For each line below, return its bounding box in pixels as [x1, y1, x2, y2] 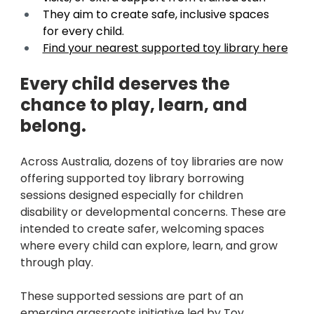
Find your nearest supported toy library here [42, 40, 288, 57]
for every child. [42, 23, 127, 40]
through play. [20, 254, 93, 271]
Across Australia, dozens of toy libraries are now [20, 153, 286, 170]
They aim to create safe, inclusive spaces [42, 6, 272, 23]
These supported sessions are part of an [20, 288, 246, 305]
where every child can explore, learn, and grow [20, 238, 280, 254]
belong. [20, 114, 90, 138]
